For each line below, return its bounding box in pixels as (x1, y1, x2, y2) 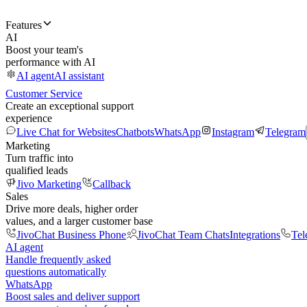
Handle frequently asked (5, 254, 111, 265)
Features (5, 19, 42, 31)
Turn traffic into (5, 152, 73, 164)
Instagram (212, 126, 254, 138)
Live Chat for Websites (16, 126, 116, 138)
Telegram (265, 126, 306, 138)
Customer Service (5, 88, 82, 99)
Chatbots (116, 126, 154, 138)
